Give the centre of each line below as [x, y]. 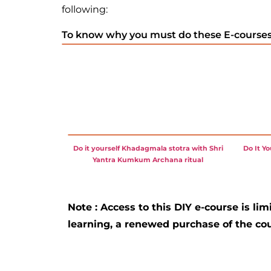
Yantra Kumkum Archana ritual [148, 160]
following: [85, 10]
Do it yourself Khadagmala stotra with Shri [148, 149]
